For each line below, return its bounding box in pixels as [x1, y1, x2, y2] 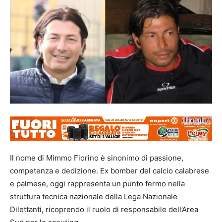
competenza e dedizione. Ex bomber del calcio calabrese [10, 166, 209, 176]
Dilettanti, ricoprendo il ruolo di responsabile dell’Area [10, 205, 198, 215]
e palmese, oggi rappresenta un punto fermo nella [10, 179, 185, 189]
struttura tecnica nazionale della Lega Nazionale [10, 192, 177, 202]
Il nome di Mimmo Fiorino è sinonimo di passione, [10, 153, 183, 163]
